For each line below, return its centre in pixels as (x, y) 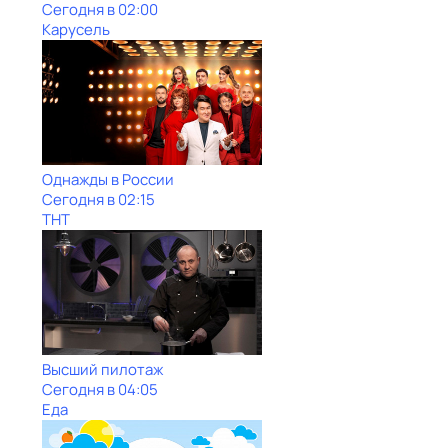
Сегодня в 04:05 (100, 389)
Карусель (76, 29)
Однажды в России (108, 179)
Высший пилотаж (102, 369)
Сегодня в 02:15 (98, 199)
